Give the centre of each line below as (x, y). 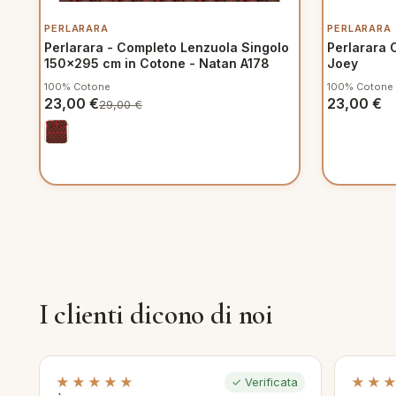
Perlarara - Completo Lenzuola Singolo (167, 47)
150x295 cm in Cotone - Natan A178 (157, 63)
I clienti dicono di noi (156, 314)
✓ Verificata (265, 382)
